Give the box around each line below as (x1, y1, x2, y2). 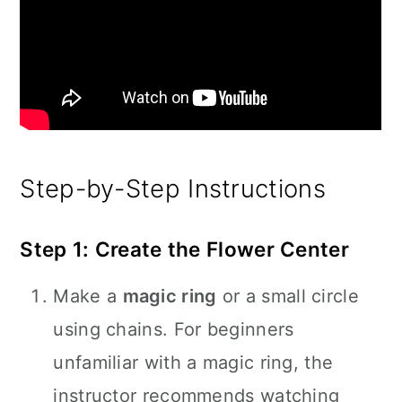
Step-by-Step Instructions (20, 173, 326, 204)
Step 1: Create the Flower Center (20, 237, 349, 261)
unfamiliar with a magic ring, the (53, 352, 334, 373)
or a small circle (216, 285, 359, 307)
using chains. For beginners (53, 319, 294, 340)
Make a (53, 285, 123, 307)
